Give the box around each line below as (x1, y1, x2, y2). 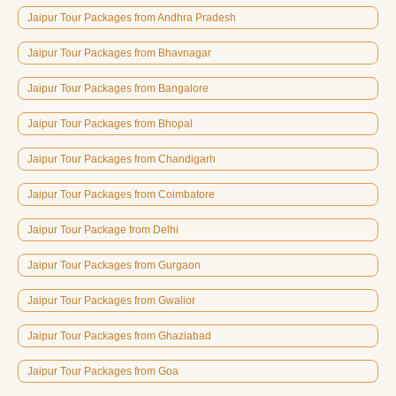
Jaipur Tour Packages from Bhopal (27, 117, 193, 130)
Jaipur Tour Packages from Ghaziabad (27, 329, 211, 342)
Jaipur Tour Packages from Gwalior (27, 293, 195, 307)
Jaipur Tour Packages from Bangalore (27, 81, 209, 95)
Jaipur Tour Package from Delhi (27, 223, 179, 236)
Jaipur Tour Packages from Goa (27, 364, 179, 377)
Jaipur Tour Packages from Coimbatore (27, 187, 215, 201)
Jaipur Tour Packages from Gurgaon (27, 258, 201, 271)
